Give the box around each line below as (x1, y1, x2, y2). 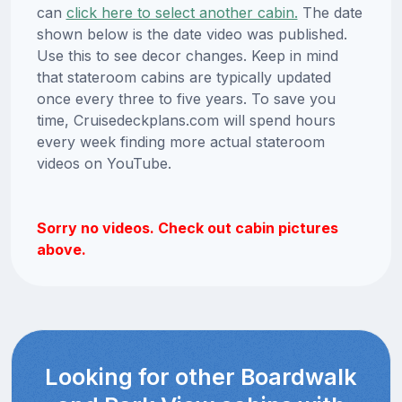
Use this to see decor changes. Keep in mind (36, 47, 338, 66)
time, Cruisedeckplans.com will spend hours (36, 111, 336, 130)
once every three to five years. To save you (36, 90, 336, 109)
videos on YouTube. (36, 154, 171, 173)
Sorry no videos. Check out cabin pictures (36, 219, 338, 238)
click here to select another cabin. (66, 4, 298, 22)
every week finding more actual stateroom (36, 133, 325, 152)
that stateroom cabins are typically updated (36, 68, 331, 87)
